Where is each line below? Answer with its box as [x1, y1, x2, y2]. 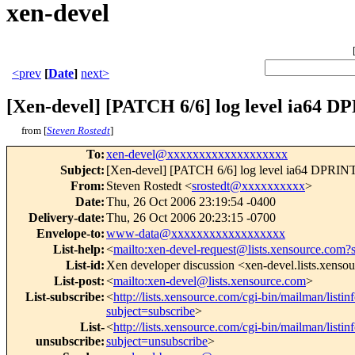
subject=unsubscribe [106, 334, 208, 349]
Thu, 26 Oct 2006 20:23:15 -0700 [106, 211, 276, 225]
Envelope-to [36, 227, 101, 241]
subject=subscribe [106, 304, 195, 319]
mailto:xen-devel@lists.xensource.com [113, 274, 306, 288]
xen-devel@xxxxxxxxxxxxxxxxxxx [106, 147, 288, 162]
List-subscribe [25, 290, 101, 304]
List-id [66, 258, 101, 273]
